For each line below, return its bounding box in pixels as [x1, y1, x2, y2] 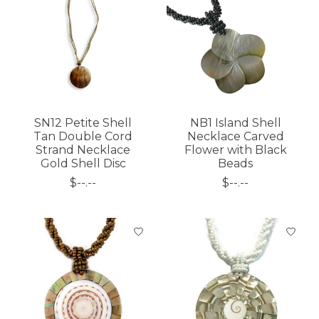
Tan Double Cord [33, 130, 133, 144]
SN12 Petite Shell [34, 116, 132, 130]
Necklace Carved [187, 130, 284, 144]
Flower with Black [184, 143, 287, 157]
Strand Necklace [36, 143, 131, 157]
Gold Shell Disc [40, 157, 126, 171]
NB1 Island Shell [189, 116, 281, 130]
